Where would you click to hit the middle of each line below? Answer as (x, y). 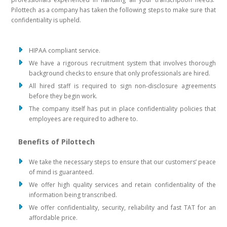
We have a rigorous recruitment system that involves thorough (122, 63)
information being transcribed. (73, 195)
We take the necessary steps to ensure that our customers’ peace (122, 162)
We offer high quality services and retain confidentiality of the (122, 185)
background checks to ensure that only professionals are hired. (120, 73)
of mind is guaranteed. (62, 172)
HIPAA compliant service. (65, 51)
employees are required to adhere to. (84, 119)
